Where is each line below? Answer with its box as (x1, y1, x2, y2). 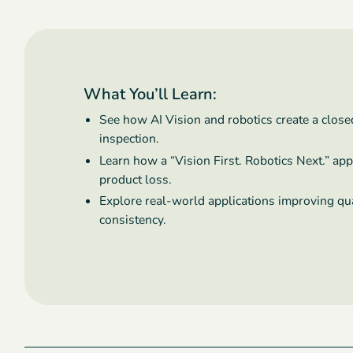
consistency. (99, 211, 167, 229)
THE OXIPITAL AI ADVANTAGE (84, 61, 264, 79)
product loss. (99, 170, 173, 188)
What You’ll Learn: (84, 83, 217, 105)
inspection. (99, 129, 160, 147)
